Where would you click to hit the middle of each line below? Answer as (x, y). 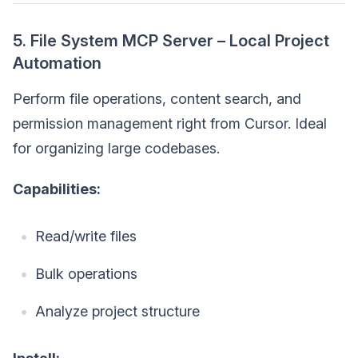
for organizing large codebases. (116, 148)
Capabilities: (57, 189)
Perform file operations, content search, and (157, 98)
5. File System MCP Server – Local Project (171, 40)
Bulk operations (86, 273)
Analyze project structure (117, 311)
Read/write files (86, 236)
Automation (57, 63)
